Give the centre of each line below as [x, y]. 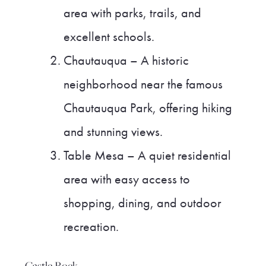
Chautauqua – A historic [126, 60]
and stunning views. [113, 132]
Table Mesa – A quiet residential [148, 155]
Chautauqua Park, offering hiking [148, 108]
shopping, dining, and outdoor [143, 203]
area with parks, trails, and [133, 13]
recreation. [91, 227]
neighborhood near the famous [143, 84]
